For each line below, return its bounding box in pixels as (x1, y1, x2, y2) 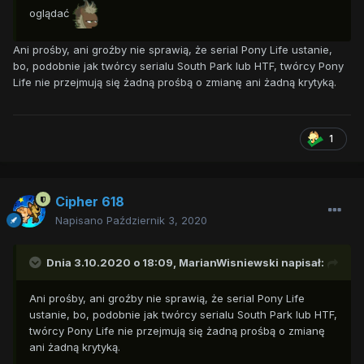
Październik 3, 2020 (106, 214, 207, 227)
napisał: (279, 256, 324, 270)
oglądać (29, 6, 72, 20)
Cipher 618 (55, 193, 124, 210)
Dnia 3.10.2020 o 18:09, (46, 256, 179, 270)
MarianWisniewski (179, 256, 279, 270)
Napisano (55, 214, 106, 227)
